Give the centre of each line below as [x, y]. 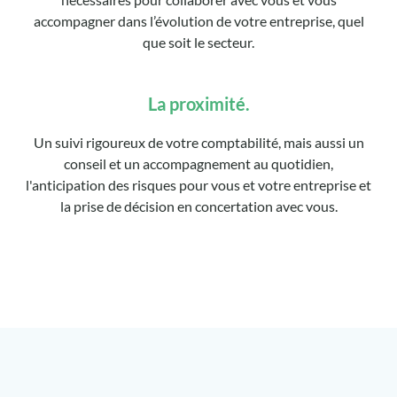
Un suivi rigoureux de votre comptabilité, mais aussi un [198, 143]
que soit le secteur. [198, 43]
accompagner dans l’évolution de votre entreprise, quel [198, 21]
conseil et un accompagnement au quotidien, [198, 164]
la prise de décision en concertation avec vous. [198, 206]
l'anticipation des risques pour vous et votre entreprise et [198, 185]
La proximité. [198, 104]
